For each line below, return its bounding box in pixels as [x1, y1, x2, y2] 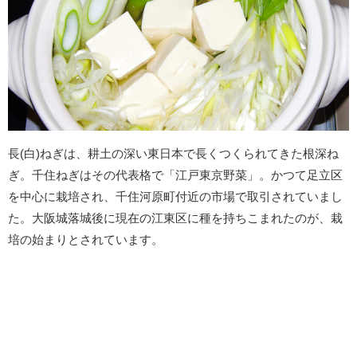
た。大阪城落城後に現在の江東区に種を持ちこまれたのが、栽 [8, 211, 343, 226]
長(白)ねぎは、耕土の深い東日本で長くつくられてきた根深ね [8, 147, 339, 161]
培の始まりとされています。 [8, 233, 163, 247]
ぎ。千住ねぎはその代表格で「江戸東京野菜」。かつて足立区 [8, 168, 343, 182]
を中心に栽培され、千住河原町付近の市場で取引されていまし [8, 190, 343, 204]
